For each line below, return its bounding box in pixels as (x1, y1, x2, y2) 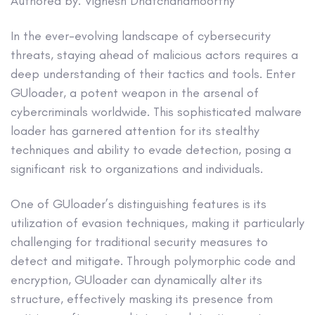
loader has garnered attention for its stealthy (11, 122, 259, 139)
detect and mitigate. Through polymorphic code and (11, 253, 295, 269)
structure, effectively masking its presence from (11, 291, 273, 307)
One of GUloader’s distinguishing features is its (11, 196, 266, 212)
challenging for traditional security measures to (11, 234, 268, 250)
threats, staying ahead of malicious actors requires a (11, 46, 298, 63)
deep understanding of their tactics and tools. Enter (11, 65, 295, 82)
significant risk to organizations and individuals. (11, 160, 263, 176)
